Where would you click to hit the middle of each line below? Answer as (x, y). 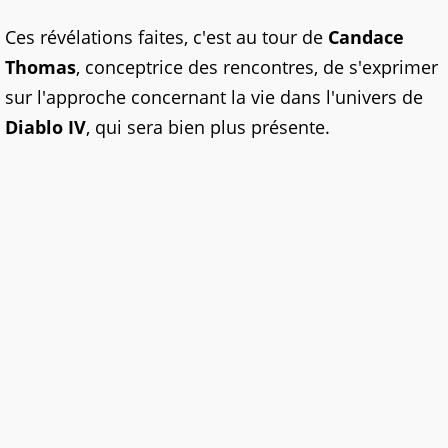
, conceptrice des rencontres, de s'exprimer (257, 67)
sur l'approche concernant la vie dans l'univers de (214, 97)
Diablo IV (45, 127)
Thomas (40, 67)
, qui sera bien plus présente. (208, 127)
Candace (366, 37)
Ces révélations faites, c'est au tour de (166, 37)
